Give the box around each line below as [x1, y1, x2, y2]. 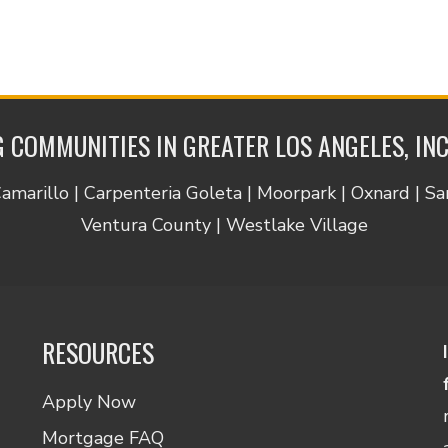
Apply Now [41, 389, 136, 414]
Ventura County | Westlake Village [80, 212, 368, 237]
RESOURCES [41, 332, 154, 372]
